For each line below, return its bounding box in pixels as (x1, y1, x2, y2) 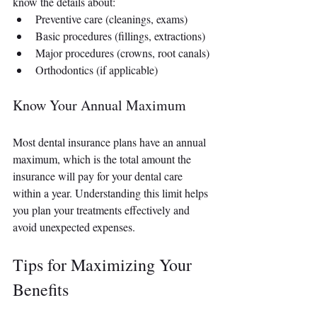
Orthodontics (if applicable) (35, 62, 158, 78)
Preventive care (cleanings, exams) (35, 11, 188, 27)
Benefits (13, 278, 69, 301)
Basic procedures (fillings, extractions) (35, 28, 205, 44)
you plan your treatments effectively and (13, 202, 192, 218)
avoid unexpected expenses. (13, 219, 135, 235)
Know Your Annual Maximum (13, 96, 186, 115)
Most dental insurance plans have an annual (13, 134, 209, 150)
